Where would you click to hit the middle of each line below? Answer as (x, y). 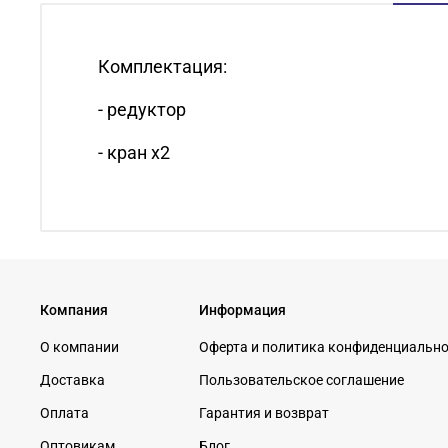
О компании (79, 347)
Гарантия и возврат (264, 413)
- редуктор (142, 110)
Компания (74, 310)
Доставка (72, 380)
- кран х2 (134, 153)
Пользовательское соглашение (301, 380)
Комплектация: (162, 67)
